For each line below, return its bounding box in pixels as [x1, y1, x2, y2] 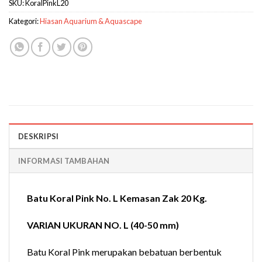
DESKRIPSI [18, 132, 59, 142]
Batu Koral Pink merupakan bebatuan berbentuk [27, 246, 222, 257]
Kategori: [9, 16, 40, 26]
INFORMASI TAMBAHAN [18, 156, 110, 166]
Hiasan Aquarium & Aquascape [40, 16, 142, 26]
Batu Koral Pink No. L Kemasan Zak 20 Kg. [27, 192, 207, 204]
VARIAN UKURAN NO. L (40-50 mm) [27, 219, 179, 231]
